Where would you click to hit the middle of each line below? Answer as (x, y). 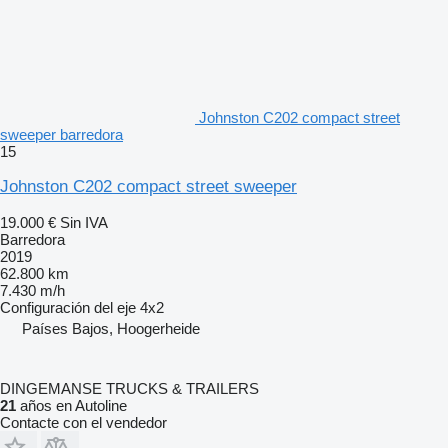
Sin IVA (84, 222)
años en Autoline (71, 405)
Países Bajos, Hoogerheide (111, 328)
